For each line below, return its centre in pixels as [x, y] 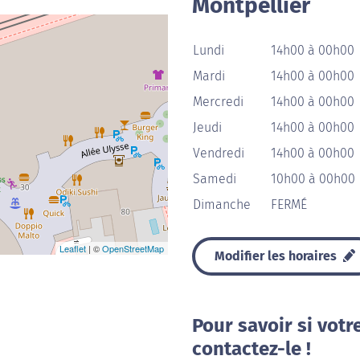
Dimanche [222, 205]
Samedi [215, 179]
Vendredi [219, 153]
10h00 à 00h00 [313, 179]
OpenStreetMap [133, 248]
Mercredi [218, 102]
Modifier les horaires [277, 256]
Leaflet [73, 248]
